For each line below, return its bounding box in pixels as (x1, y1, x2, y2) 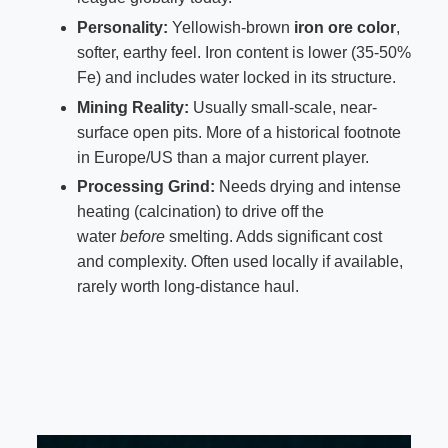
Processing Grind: (76, 178, 215, 196)
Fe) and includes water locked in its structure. (76, 68, 396, 86)
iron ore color (293, 18, 396, 36)
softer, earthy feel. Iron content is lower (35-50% (76, 43, 411, 61)
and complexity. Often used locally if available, (76, 253, 403, 271)
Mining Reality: (76, 98, 189, 116)
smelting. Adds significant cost (164, 228, 382, 246)
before (119, 228, 165, 246)
